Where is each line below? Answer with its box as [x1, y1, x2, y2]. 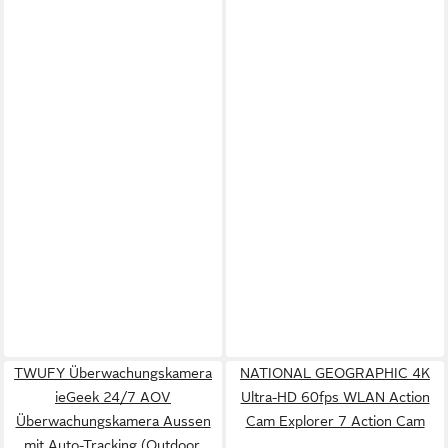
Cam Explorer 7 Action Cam [245, 413, 425, 429]
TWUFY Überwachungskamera [14, 365, 212, 381]
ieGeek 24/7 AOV [55, 389, 171, 405]
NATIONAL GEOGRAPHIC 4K [240, 365, 430, 381]
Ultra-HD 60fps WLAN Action [240, 389, 430, 405]
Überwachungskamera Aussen [15, 413, 211, 429]
